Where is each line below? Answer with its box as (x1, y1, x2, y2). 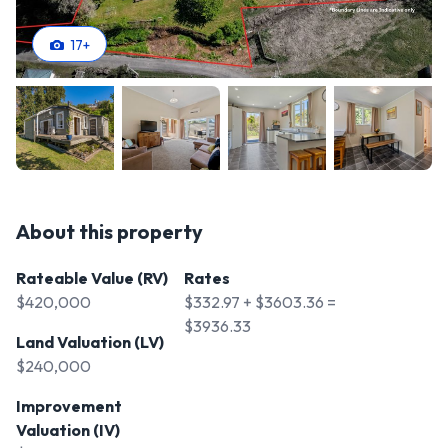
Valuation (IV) (16, 420, 120, 441)
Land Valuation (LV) (16, 332, 164, 353)
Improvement (16, 396, 122, 417)
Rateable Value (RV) (16, 268, 168, 289)
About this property (16, 219, 203, 245)
